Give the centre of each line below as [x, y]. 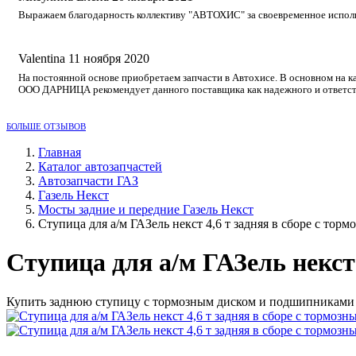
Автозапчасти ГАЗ [88, 180]
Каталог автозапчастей [100, 166]
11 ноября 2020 [109, 59]
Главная [60, 152]
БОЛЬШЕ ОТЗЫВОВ [46, 126]
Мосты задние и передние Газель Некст [146, 209]
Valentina [42, 59]
